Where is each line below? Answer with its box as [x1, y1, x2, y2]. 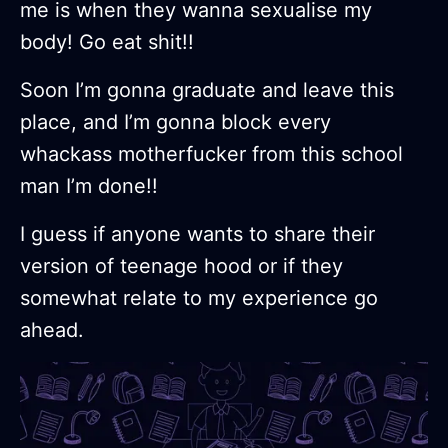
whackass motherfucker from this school [20, 142, 403, 167]
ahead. [20, 318, 84, 343]
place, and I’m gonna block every [20, 110, 331, 135]
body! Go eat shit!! [20, 30, 194, 55]
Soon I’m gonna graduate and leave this [20, 78, 394, 103]
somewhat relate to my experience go [20, 286, 378, 311]
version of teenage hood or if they [20, 254, 343, 279]
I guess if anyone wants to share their [20, 222, 375, 247]
